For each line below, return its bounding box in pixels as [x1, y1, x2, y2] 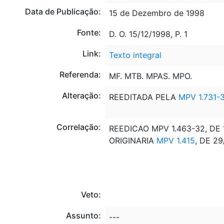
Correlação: [56, 121, 101, 132]
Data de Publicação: [24, 6, 101, 16]
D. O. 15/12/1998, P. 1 [108, 28, 187, 39]
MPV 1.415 [156, 135, 195, 145]
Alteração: [61, 90, 101, 100]
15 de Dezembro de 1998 [108, 7, 204, 18]
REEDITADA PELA [108, 91, 178, 102]
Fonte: [76, 27, 101, 37]
